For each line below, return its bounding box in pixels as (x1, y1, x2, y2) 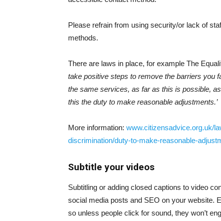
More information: (68, 123, 126, 132)
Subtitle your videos (68, 161, 154, 173)
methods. (68, 33, 98, 42)
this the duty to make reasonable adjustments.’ (68, 97, 218, 106)
